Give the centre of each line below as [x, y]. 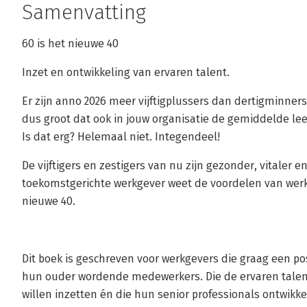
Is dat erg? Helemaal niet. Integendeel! [121, 137]
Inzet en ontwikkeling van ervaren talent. [126, 72]
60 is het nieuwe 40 [70, 44]
